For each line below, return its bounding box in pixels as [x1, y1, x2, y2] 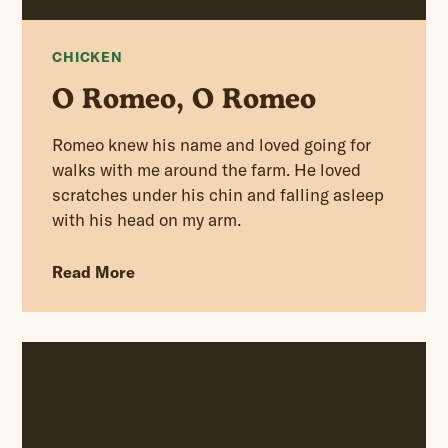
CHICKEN [52, 47, 123, 66]
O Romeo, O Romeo [52, 80, 317, 114]
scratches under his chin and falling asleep [52, 183, 385, 205]
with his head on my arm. [52, 208, 242, 230]
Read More [52, 261, 136, 282]
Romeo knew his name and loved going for [52, 133, 372, 155]
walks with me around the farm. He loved [52, 158, 362, 180]
